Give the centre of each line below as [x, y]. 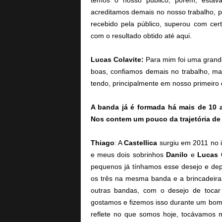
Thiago [102, 143]
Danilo [177, 155]
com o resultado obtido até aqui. [141, 36]
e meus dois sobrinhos [128, 155]
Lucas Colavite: [117, 59]
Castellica [141, 143]
